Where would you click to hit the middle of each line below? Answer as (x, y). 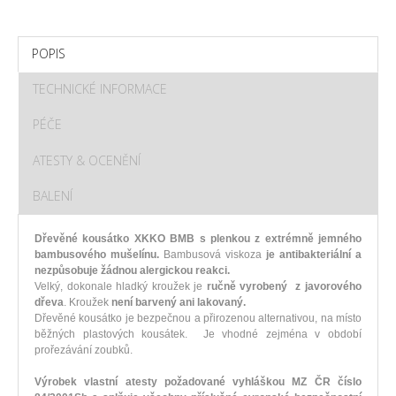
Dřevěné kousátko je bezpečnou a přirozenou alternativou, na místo (198, 318)
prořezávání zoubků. (84, 350)
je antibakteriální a (314, 254)
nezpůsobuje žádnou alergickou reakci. (133, 270)
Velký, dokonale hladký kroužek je (121, 286)
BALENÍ (53, 195)
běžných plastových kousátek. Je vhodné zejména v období (198, 334)
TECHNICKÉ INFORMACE (100, 88)
